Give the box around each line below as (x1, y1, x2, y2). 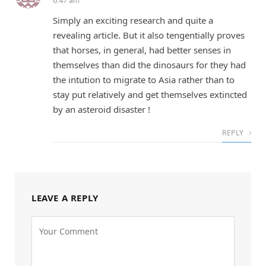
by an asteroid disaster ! (53, 103, 150, 115)
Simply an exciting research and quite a (53, 14, 213, 26)
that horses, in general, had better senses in (53, 43, 231, 56)
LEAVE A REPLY (31, 191, 99, 204)
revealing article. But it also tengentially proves (53, 28, 245, 41)
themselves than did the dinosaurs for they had (53, 58, 246, 71)
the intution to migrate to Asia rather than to (53, 73, 235, 85)
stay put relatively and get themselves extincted (53, 88, 247, 100)
